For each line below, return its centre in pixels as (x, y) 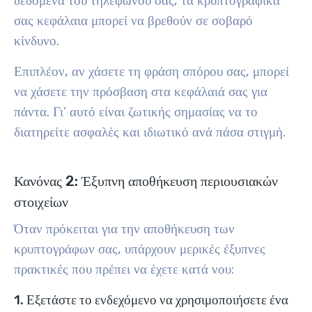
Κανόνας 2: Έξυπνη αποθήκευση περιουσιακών (146, 181)
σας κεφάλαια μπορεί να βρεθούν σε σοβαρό (133, 21)
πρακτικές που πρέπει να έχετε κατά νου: (124, 270)
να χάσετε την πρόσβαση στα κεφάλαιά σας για (141, 92)
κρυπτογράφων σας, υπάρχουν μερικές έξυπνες (140, 249)
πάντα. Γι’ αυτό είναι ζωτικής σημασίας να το (136, 112)
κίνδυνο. (37, 41)
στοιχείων (41, 202)
